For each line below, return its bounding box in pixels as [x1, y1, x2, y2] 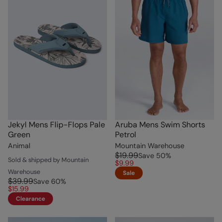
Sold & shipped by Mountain [8, 155, 89, 164]
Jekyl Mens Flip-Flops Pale [8, 119, 105, 130]
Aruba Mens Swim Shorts [115, 119, 205, 130]
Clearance [16, 194, 45, 203]
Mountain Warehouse [115, 141, 184, 150]
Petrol [115, 129, 136, 140]
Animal [8, 141, 30, 150]
